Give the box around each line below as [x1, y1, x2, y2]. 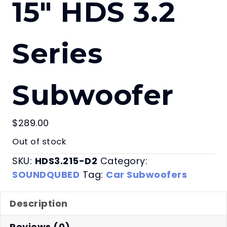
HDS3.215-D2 [34, 154, 97, 167]
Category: [100, 154, 147, 167]
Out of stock [12, 135, 66, 147]
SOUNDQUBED [12, 168, 80, 181]
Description [10, 197, 68, 210]
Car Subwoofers [106, 168, 187, 181]
